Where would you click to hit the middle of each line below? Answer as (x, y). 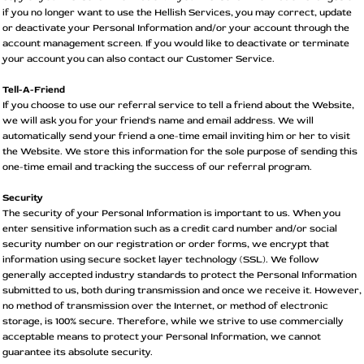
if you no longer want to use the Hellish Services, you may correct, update (177, 12)
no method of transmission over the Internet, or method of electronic (165, 305)
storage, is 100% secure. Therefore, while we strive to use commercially (173, 321)
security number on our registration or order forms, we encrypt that (166, 244)
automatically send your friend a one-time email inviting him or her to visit (176, 136)
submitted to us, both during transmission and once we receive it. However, (182, 290)
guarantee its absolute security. (78, 352)
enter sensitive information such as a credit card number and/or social (170, 228)
